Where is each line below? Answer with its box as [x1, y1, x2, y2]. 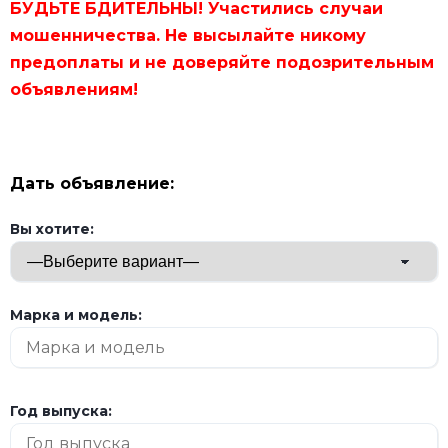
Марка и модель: [10, 306, 142, 325]
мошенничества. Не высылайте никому [10, 26, 366, 46]
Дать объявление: [10, 174, 174, 194]
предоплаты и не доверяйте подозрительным [10, 53, 434, 73]
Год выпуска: [10, 402, 112, 421]
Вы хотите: [10, 220, 94, 239]
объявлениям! [10, 80, 138, 100]
